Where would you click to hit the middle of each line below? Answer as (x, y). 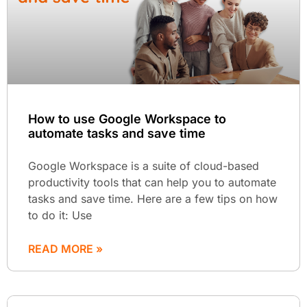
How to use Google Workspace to (127, 119)
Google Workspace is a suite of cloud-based (144, 165)
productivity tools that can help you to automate (152, 182)
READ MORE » (65, 248)
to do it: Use (60, 215)
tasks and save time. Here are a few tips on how (153, 198)
